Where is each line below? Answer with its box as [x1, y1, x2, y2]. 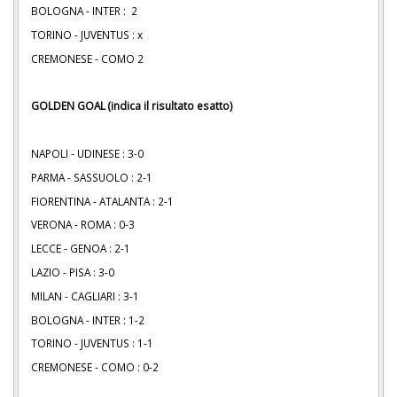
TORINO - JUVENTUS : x [31, 27, 143, 42]
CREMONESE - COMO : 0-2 [31, 360, 159, 375]
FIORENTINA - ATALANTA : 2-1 [31, 193, 174, 208]
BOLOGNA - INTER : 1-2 [31, 312, 144, 327]
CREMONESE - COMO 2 [31, 51, 144, 66]
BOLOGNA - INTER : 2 [31, 4, 137, 19]
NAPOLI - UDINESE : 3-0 [31, 145, 144, 160]
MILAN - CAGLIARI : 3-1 [31, 288, 139, 303]
